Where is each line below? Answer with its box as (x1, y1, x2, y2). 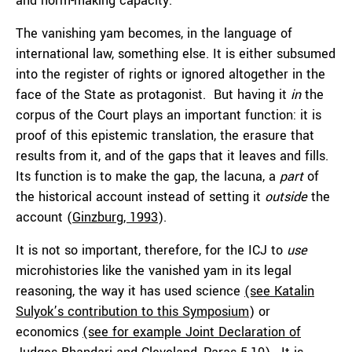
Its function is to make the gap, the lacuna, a (16, 167, 280, 185)
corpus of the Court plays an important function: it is (16, 106, 321, 124)
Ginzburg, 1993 (72, 208, 158, 226)
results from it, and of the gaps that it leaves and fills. (16, 147, 328, 165)
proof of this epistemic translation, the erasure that (16, 126, 314, 145)
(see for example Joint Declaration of (82, 323, 301, 341)
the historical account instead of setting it (16, 188, 265, 206)
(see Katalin (244, 282, 314, 300)
